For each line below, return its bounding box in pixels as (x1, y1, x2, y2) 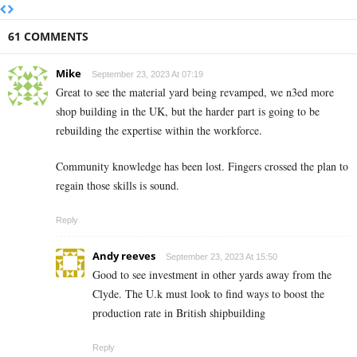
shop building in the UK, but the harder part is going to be (56, 103, 320, 119)
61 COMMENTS (8, 28, 88, 44)
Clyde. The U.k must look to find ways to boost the (92, 285, 324, 301)
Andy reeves (92, 248, 155, 263)
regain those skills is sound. (56, 177, 179, 193)
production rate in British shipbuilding (92, 304, 265, 320)
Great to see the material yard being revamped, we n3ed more (56, 84, 334, 100)
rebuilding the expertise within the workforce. (56, 122, 262, 138)
